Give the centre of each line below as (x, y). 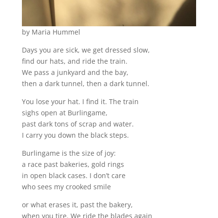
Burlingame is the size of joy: (69, 153)
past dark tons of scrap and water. (78, 124)
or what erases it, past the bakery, (77, 205)
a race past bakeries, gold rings (73, 164)
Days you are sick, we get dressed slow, (86, 50)
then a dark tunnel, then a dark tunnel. (85, 84)
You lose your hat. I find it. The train (80, 102)
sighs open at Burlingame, (64, 113)
